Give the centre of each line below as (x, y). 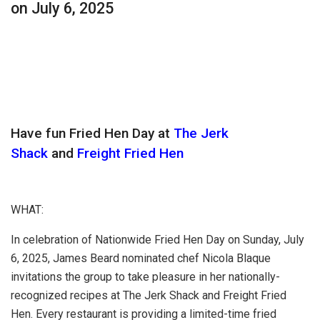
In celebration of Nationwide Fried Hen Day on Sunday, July (157, 239)
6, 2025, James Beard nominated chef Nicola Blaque (141, 258)
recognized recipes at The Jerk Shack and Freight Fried (149, 295)
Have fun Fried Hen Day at (92, 133)
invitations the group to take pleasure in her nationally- (145, 276)
